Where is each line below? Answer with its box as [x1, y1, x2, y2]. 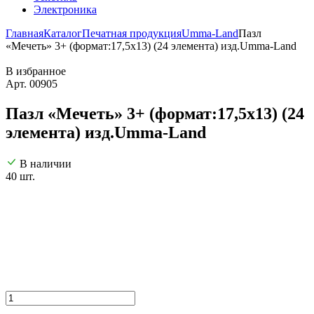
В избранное [6, 65, 66, 77]
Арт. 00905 [6, 78, 57, 90]
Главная [6, 27, 43, 39]
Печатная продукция [82, 27, 182, 39]
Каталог [43, 27, 82, 39]
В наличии [20, 157, 71, 170]
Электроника [34, 4, 97, 15]
